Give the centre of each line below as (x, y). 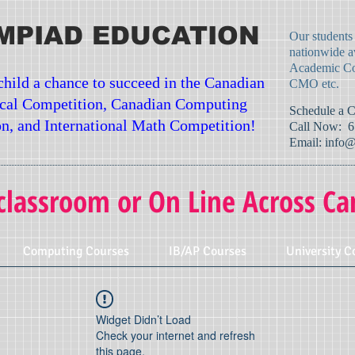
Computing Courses (76, 251)
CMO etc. (314, 84)
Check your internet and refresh (176, 335)
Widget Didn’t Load (143, 319)
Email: (307, 142)
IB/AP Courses (208, 251)
